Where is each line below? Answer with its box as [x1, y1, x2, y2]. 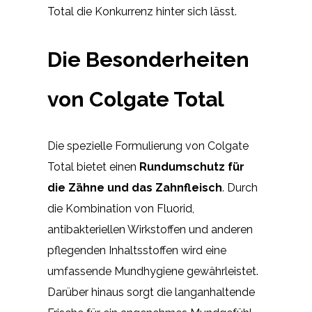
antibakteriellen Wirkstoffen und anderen [47, 223, 253, 237]
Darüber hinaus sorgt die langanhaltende [47, 286, 255, 299]
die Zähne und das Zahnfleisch [47, 181, 222, 195]
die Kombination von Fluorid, [47, 202, 194, 216]
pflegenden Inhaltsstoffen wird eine [47, 244, 226, 258]
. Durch [222, 181, 258, 195]
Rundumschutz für [139, 160, 244, 174]
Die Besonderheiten [47, 47, 249, 72]
